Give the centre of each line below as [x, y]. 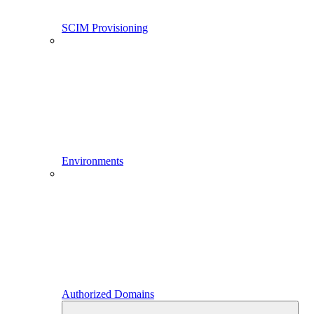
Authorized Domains [108, 294]
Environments [93, 161]
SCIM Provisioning [105, 27]
